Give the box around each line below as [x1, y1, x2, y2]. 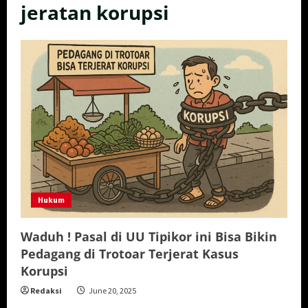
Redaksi [30, 285, 62, 296]
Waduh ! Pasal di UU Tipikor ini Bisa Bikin [21, 228, 277, 245]
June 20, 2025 [87, 285, 136, 296]
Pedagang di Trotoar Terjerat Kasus [21, 245, 239, 262]
